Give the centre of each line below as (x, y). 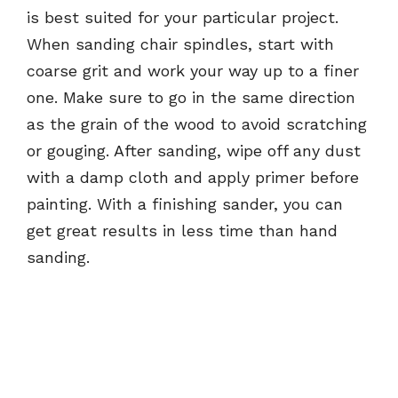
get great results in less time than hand (182, 230)
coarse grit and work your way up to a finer (193, 70)
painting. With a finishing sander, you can (185, 203)
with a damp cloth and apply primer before (193, 177)
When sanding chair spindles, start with (180, 44)
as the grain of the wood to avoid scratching (197, 123)
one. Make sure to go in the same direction (191, 97)
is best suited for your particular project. (183, 17)
